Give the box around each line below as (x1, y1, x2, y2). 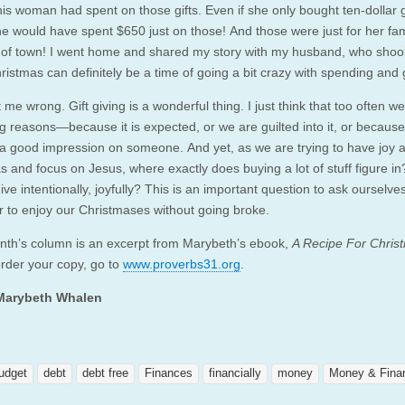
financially (209, 367, 261, 380)
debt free (82, 367, 128, 380)
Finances (145, 367, 193, 380)
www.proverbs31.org (123, 257, 240, 271)
